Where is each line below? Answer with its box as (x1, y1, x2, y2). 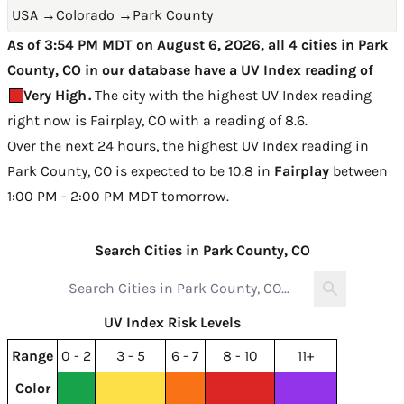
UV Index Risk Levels (104, 314, 241, 331)
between (329, 162, 388, 179)
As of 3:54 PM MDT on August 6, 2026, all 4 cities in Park (7, 36, 388, 53)
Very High (23, 87, 87, 104)
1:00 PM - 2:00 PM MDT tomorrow (7, 188, 226, 205)
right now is (7, 112, 90, 129)
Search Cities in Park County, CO (94, 242, 310, 259)
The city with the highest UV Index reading (91, 87, 372, 104)
